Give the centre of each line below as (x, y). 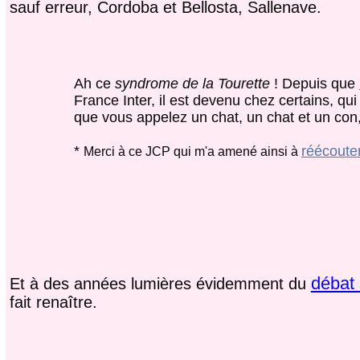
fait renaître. (53, 303)
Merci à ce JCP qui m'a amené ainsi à (192, 151)
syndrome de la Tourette (192, 83)
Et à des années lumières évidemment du (160, 284)
